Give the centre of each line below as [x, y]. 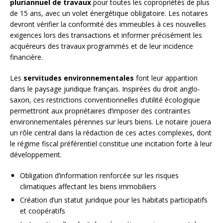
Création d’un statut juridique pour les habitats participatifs [114, 200]
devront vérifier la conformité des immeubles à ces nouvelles [108, 24]
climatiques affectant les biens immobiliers [88, 187]
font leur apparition [166, 78]
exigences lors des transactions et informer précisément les [106, 35]
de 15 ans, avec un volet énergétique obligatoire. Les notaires [109, 13]
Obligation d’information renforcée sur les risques [99, 176]
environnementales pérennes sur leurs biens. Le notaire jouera [111, 122]
